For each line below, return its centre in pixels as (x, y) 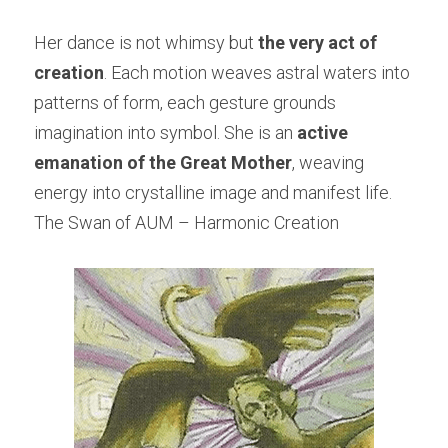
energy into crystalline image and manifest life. (213, 193)
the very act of (317, 43)
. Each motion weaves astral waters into (257, 73)
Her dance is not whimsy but (146, 43)
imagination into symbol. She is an (165, 133)
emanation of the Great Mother (163, 163)
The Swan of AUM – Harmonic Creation (186, 223)
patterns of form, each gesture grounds (185, 103)
